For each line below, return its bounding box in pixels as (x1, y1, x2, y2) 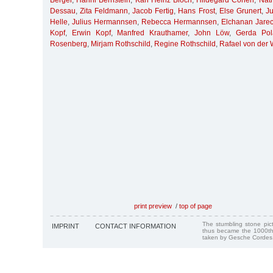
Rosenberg (50, 40, 87, 49)
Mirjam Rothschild (91, 40, 151, 49)
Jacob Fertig (132, 7, 174, 16)
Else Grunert (219, 7, 261, 16)
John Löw (194, 29, 229, 38)
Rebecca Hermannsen (141, 18, 217, 27)
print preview (134, 202, 172, 210)
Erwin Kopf (71, 29, 111, 38)
